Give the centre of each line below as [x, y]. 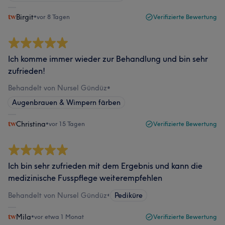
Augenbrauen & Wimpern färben [66, 102]
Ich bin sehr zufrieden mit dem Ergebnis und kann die [105, 166]
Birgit [25, 17]
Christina [31, 124]
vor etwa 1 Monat [59, 217]
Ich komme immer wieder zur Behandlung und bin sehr [108, 59]
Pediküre [129, 195]
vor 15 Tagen [67, 124]
